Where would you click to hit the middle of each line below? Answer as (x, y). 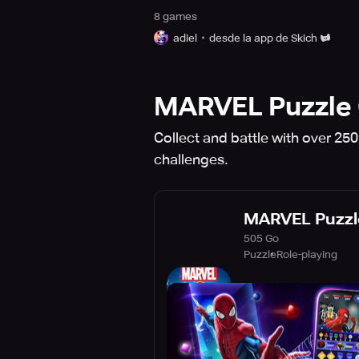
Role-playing (307, 254)
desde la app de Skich (263, 38)
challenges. (191, 159)
